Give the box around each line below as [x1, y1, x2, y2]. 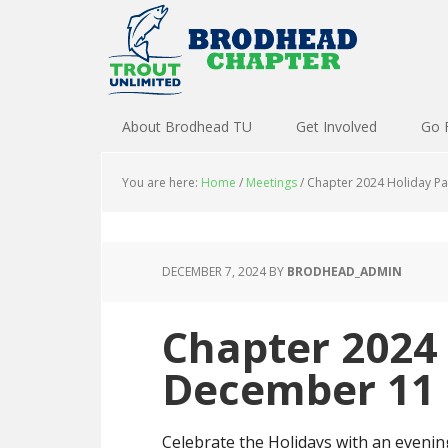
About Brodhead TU [122, 117, 252, 136]
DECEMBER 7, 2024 [162, 263, 266, 280]
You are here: [122, 174, 201, 191]
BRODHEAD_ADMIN [287, 263, 402, 280]
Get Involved [296, 117, 377, 136]
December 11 [162, 360, 435, 417]
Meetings [246, 174, 297, 191]
